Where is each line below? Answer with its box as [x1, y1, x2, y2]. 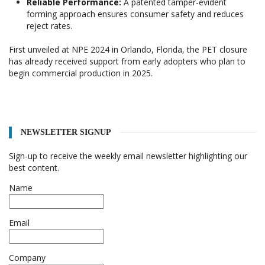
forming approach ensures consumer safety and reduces [27, 8, 244, 20]
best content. [9, 162, 59, 174]
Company [9, 252, 46, 264]
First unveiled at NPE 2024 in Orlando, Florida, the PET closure [9, 44, 247, 56]
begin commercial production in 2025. [9, 67, 155, 79]
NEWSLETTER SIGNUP [21, 128, 111, 137]
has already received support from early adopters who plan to [9, 56, 245, 67]
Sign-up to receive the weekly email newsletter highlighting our [9, 150, 247, 162]
